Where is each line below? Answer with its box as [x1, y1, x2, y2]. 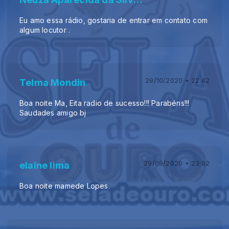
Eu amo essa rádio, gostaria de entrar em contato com [19, 15, 208, 25]
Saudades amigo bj [19, 108, 86, 117]
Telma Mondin [19, 77, 86, 88]
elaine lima [19, 159, 70, 171]
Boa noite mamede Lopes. [19, 181, 110, 190]
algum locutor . [19, 25, 71, 34]
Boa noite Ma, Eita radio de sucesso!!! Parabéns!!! [19, 98, 190, 107]
